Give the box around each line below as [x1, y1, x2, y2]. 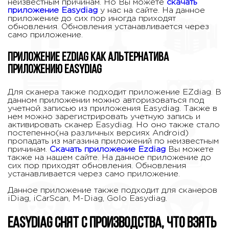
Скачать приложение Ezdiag [50, 146, 166, 153]
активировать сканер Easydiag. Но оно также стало [8, 121, 220, 129]
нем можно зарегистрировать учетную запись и [8, 113, 200, 121]
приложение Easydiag [8, 7, 98, 14]
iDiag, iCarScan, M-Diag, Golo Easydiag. [8, 195, 167, 202]
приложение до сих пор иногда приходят [8, 15, 176, 22]
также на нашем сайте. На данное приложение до [8, 154, 211, 162]
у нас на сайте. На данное [98, 7, 205, 14]
